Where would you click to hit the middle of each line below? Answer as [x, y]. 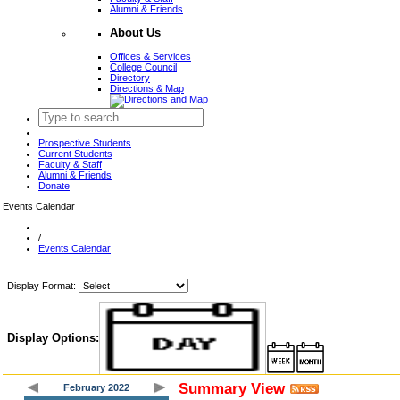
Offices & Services [150, 56]
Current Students [75, 153]
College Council [143, 67]
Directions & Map [147, 88]
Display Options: [53, 337]
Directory [130, 77]
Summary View [232, 388]
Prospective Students [85, 142]
